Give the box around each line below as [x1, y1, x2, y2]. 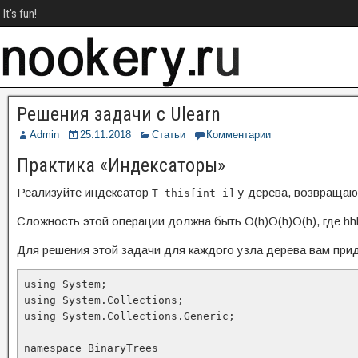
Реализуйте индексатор [17, 185, 152, 199]
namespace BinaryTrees [24, 342, 158, 354]
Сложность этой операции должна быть [17, 214, 245, 228]
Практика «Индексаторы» [17, 154, 225, 177]
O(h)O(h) [245, 214, 292, 228]
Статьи [152, 129, 185, 141]
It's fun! [3, 6, 37, 21]
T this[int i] [152, 187, 235, 199]
